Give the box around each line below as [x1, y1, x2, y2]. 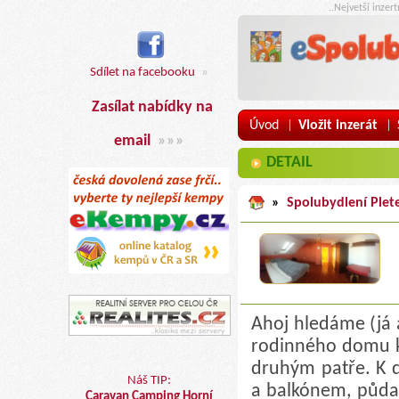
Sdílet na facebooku [89, 66, 195, 79]
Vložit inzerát [298, 118, 378, 133]
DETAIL [266, 153, 313, 171]
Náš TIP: [126, 374, 171, 387]
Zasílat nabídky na [91, 99, 213, 116]
